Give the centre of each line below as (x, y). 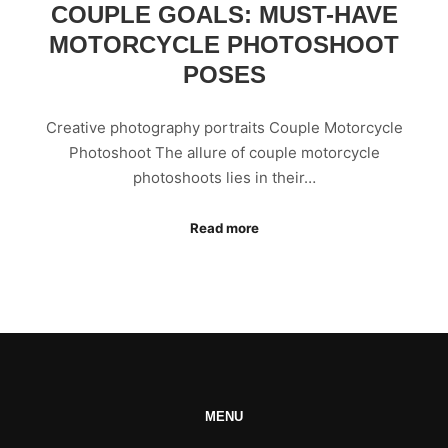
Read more (224, 228)
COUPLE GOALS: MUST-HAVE (224, 15)
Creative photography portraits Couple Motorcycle (224, 127)
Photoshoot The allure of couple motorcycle (224, 152)
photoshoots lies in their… (224, 177)
